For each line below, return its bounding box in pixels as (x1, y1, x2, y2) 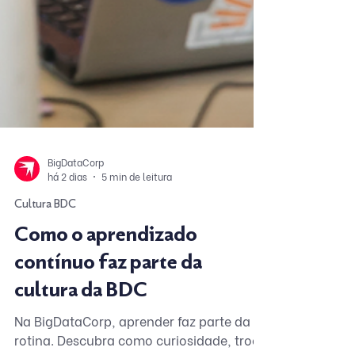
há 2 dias (48, 208, 87, 221)
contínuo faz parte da (14, 288, 202, 312)
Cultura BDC (14, 235, 76, 249)
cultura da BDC (14, 315, 147, 340)
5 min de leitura (101, 208, 172, 221)
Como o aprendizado (14, 260, 197, 284)
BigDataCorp (48, 193, 104, 207)
